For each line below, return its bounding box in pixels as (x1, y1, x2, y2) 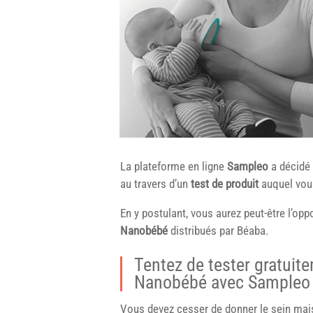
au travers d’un (120, 176, 191, 191)
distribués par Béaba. (168, 223, 268, 238)
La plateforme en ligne (120, 159, 227, 173)
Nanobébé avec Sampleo (134, 272, 310, 293)
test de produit (191, 176, 261, 191)
